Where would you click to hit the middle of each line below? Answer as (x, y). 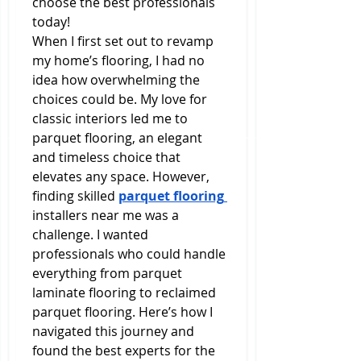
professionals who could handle (129, 254)
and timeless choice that (106, 157)
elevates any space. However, (121, 176)
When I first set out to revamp (123, 41)
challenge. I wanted (90, 234)
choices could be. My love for (120, 99)
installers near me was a (106, 215)
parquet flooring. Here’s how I (122, 312)
